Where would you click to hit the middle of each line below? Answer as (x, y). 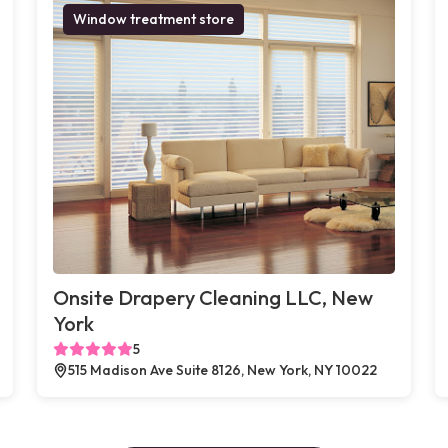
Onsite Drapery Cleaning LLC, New (213, 297)
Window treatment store (154, 18)
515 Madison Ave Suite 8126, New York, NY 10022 (223, 369)
